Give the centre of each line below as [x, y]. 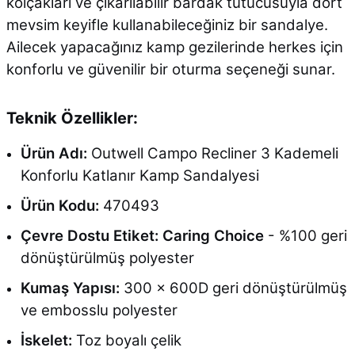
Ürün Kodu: [59, 205]
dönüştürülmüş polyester [107, 258]
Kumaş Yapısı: [70, 288]
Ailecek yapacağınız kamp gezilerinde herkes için [174, 47]
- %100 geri [305, 235]
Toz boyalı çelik [126, 340]
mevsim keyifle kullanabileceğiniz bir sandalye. [167, 25]
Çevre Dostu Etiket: [89, 235]
